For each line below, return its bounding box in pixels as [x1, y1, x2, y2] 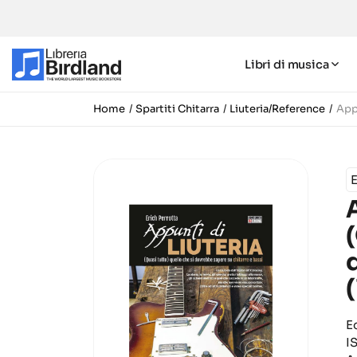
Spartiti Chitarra [135, 102, 220, 116]
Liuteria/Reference [229, 102, 326, 116]
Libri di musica [244, 57, 329, 72]
